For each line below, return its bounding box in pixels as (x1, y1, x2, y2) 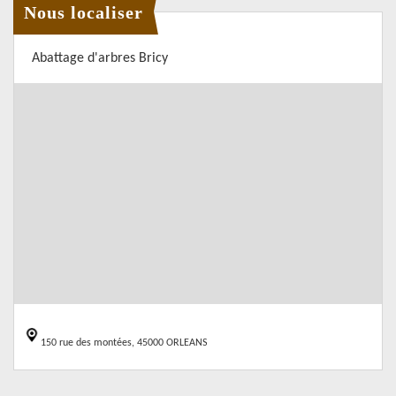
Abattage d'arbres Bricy (32, 51, 168, 65)
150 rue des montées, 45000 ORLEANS (41, 338, 208, 348)
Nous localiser (24, 2, 143, 22)
